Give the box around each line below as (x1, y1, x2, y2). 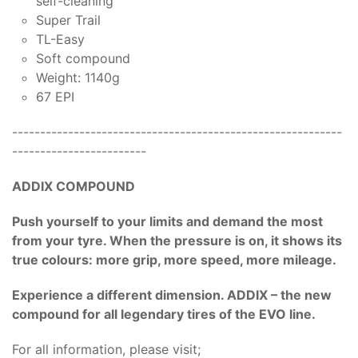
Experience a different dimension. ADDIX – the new (12, 286, 332, 303)
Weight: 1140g (36, 69, 120, 86)
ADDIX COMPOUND (12, 177, 135, 194)
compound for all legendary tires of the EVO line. (12, 305, 316, 322)
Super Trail (36, 11, 101, 28)
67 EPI (36, 88, 74, 105)
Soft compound (36, 50, 130, 66)
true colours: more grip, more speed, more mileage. (12, 251, 336, 268)
